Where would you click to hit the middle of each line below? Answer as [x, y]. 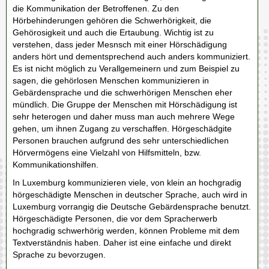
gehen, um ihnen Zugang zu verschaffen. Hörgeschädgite [122, 128]
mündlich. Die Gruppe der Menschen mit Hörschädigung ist [125, 104]
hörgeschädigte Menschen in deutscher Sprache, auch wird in [130, 195]
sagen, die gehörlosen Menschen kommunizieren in [111, 80]
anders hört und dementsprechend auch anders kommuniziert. [131, 56]
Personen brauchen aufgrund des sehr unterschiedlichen [121, 141]
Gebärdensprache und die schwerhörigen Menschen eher [122, 92]
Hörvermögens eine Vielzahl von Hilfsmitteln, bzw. [107, 153]
